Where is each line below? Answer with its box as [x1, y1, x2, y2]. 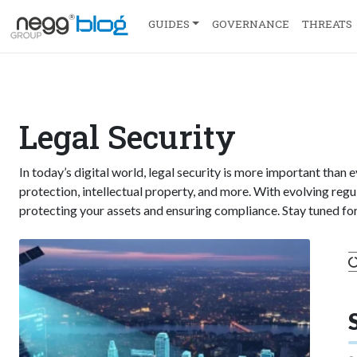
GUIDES [148, 16, 190, 31]
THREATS [301, 16, 352, 31]
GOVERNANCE [211, 16, 289, 31]
